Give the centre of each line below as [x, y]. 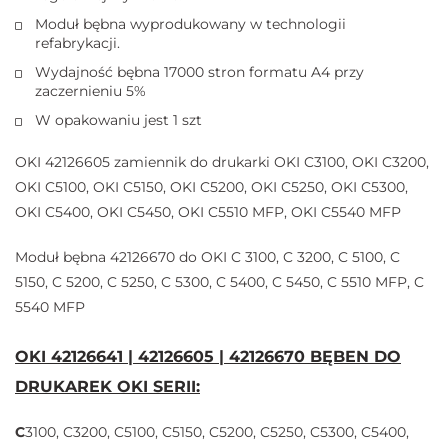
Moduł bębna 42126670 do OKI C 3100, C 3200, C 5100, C [207, 257]
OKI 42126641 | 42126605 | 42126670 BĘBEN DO [208, 357]
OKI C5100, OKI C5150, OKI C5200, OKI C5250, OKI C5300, [211, 187]
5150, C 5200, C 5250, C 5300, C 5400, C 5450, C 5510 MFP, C [219, 282]
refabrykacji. [77, 43]
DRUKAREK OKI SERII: [107, 387]
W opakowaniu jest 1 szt [118, 120]
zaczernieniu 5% [90, 91]
